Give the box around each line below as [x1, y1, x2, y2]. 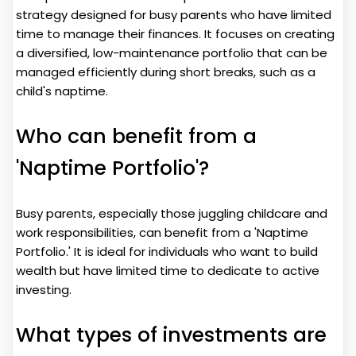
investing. [16, 281, 72, 298]
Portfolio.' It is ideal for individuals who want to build [16, 242, 318, 260]
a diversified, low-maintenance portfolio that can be [16, 44, 327, 61]
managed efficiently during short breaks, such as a [16, 63, 315, 80]
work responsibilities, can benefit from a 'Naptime [16, 223, 308, 241]
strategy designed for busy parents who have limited [16, 6, 331, 23]
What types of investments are [16, 320, 327, 349]
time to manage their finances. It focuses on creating [16, 25, 335, 42]
